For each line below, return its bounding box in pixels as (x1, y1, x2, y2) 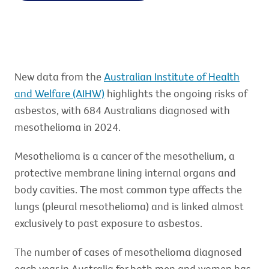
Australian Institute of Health (104, 70, 240, 83)
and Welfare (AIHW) (14, 86, 104, 100)
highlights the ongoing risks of (104, 86, 247, 100)
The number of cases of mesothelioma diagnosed (14, 245, 242, 259)
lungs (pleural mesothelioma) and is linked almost (14, 199, 244, 213)
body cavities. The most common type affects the (14, 183, 242, 196)
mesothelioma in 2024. (14, 120, 121, 134)
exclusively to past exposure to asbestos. (14, 216, 202, 230)
